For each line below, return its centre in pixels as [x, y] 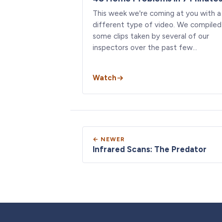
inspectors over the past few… [145, 47]
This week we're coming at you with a [157, 13]
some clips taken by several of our [151, 36]
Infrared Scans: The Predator [150, 149]
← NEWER [109, 139]
